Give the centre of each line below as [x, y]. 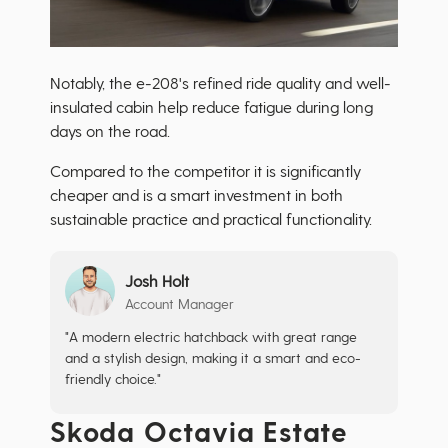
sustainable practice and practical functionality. [211, 219]
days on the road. [110, 131]
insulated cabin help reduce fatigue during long [211, 107]
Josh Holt [157, 280]
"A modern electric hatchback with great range [211, 337]
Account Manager [179, 303]
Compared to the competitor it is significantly [205, 171]
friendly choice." [113, 379]
